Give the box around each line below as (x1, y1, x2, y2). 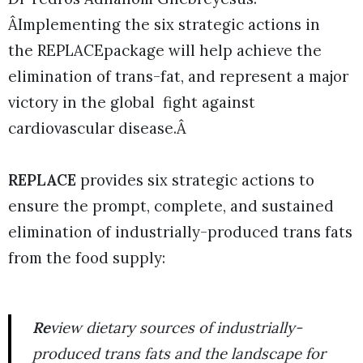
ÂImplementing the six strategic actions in (8, 15, 320, 35)
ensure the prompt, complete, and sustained (8, 196, 334, 216)
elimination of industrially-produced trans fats (8, 222, 352, 242)
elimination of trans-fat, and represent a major (8, 66, 348, 87)
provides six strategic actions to (80, 170, 314, 190)
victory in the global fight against (8, 92, 255, 113)
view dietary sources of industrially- (50, 318, 302, 338)
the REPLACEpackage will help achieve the (8, 41, 322, 61)
